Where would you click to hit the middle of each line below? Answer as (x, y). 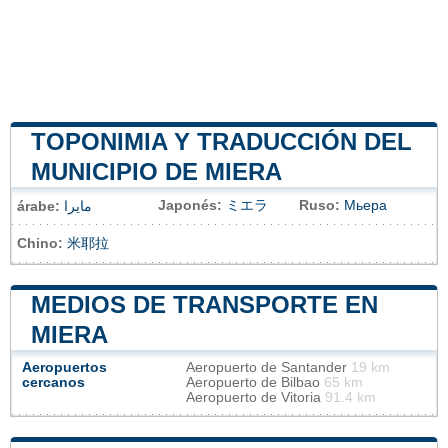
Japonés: (190, 205)
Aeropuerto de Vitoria (255, 397)
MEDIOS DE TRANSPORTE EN (204, 304)
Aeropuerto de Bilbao (255, 382)
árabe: (38, 206)
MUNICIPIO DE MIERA (156, 171)
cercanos (53, 382)
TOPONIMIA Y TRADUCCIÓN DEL (221, 141)
